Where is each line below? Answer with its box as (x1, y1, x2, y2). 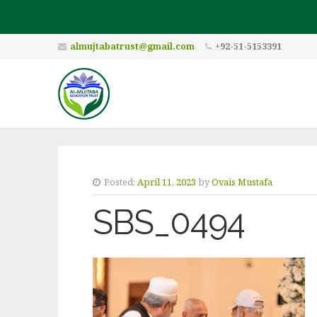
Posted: (103, 175, 135, 188)
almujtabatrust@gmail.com (70, 40, 195, 52)
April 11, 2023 (137, 175, 196, 188)
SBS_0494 (92, 202, 245, 242)
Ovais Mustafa (211, 175, 272, 188)
